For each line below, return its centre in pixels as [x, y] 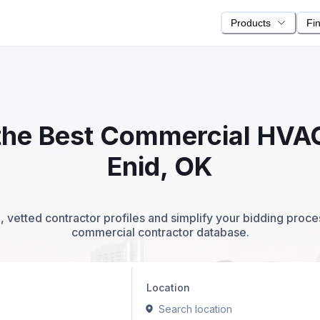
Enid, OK [160, 167]
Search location [195, 309]
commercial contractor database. [160, 232]
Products [251, 23]
